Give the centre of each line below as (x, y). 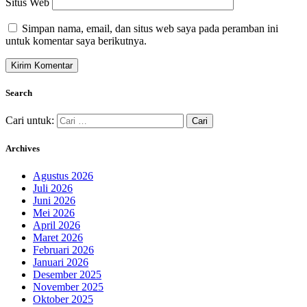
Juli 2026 (53, 188)
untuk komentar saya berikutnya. (76, 40)
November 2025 (68, 286)
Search (19, 93)
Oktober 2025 (63, 299)
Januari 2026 (61, 262)
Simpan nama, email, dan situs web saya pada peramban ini (150, 28)
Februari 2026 (63, 249)
